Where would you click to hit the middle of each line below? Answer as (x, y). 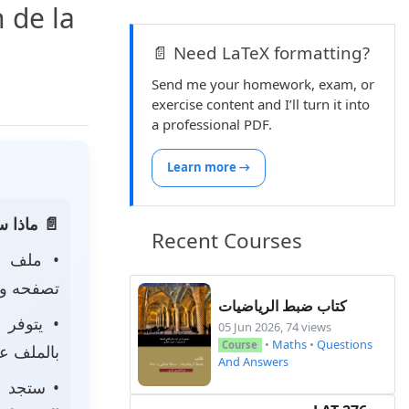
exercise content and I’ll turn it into (261, 104)
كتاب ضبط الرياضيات (283, 306)
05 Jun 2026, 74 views (275, 327)
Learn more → (209, 168)
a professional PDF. (212, 124)
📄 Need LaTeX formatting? (261, 52)
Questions (344, 345)
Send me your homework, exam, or (263, 84)
